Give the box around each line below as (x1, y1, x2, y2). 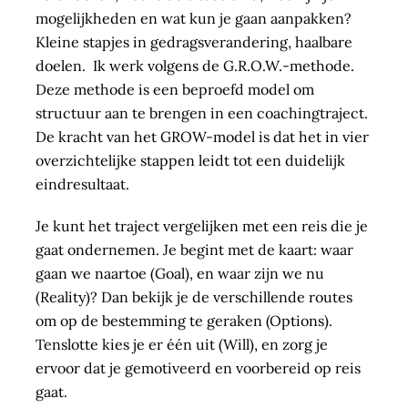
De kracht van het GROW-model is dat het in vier (35, 127, 369, 146)
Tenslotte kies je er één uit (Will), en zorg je (35, 334, 328, 353)
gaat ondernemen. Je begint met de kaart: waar (35, 240, 353, 259)
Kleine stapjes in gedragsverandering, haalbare (35, 32, 352, 51)
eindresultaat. (35, 174, 129, 193)
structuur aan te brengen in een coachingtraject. (35, 103, 368, 122)
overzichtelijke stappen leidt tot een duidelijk (35, 150, 345, 169)
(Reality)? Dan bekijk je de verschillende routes (35, 287, 352, 306)
